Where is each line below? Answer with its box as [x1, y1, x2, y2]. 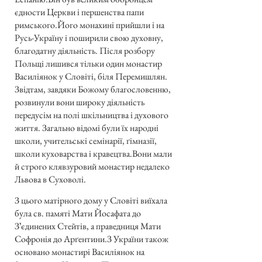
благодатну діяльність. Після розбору [15, 44, 155, 57]
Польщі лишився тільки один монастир [15, 57, 162, 70]
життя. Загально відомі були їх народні [15, 121, 158, 134]
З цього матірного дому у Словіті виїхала [15, 194, 167, 207]
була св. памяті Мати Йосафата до [15, 207, 141, 220]
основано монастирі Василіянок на [15, 246, 144, 258]
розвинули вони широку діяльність [15, 95, 144, 108]
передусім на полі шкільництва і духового [15, 108, 168, 121]
